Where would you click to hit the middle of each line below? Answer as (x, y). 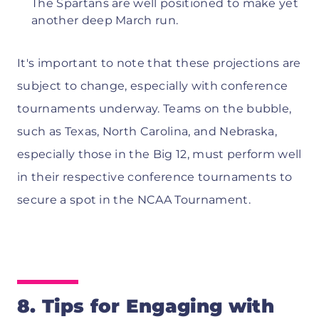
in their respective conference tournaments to (155, 177)
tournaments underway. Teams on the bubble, (155, 108)
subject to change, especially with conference (153, 85)
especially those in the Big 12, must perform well (159, 154)
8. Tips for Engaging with (146, 306)
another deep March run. (105, 20)
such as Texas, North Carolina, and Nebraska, (147, 131)
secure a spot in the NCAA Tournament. (134, 199)
